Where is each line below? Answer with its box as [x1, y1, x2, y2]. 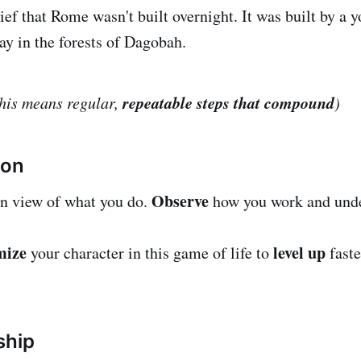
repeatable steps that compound [122, 90, 334, 114]
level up [273, 240, 326, 264]
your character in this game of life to [27, 241, 273, 263]
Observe [151, 189, 209, 213]
